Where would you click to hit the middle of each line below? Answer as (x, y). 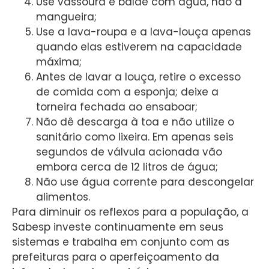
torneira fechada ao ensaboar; (117, 107)
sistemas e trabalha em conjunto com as (121, 242)
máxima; (59, 62)
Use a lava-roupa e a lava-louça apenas (144, 32)
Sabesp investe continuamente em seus (118, 227)
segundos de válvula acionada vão (129, 152)
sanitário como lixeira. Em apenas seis (135, 137)
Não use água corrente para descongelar (145, 182)
